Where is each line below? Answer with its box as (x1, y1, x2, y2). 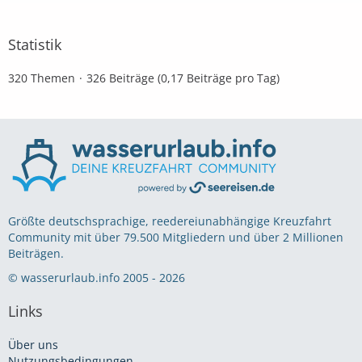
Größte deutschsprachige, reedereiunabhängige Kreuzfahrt (8, 213, 331, 229)
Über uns (8, 337, 58, 353)
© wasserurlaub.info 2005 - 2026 (8, 270, 185, 286)
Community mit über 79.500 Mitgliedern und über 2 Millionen (8, 229, 343, 246)
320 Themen (8, 70, 75, 86)
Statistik (8, 35, 61, 54)
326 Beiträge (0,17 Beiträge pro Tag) (86, 70, 280, 86)
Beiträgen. (8, 246, 64, 262)
